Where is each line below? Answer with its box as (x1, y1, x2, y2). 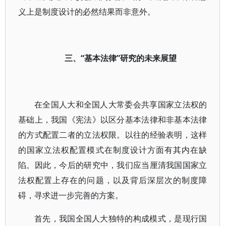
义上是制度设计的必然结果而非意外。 (18, 6, 155, 17)
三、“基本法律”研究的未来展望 (65, 52, 177, 64)
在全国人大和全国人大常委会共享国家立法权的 (34, 99, 207, 110)
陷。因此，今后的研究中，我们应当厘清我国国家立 (18, 159, 207, 171)
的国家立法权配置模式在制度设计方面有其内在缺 (18, 144, 207, 155)
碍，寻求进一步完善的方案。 (18, 190, 123, 201)
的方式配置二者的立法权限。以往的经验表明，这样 (18, 129, 207, 140)
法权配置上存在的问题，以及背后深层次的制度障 (18, 175, 207, 186)
